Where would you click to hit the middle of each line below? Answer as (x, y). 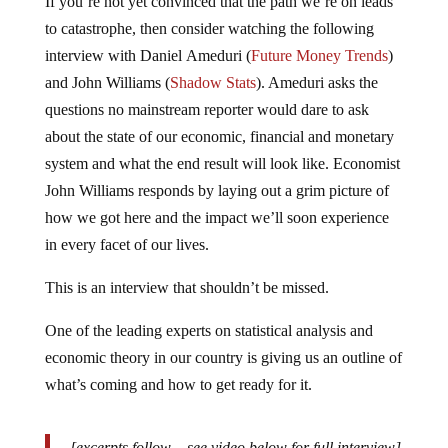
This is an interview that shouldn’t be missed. (186, 271)
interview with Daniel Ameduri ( (147, 39)
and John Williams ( (107, 66)
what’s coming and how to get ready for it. (178, 368)
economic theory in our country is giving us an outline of (223, 341)
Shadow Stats (212, 66)
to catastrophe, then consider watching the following (209, 12)
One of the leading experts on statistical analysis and (208, 314)
